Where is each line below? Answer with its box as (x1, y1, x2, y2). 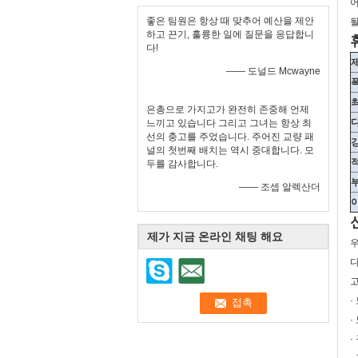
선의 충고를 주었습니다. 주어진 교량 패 (146, 131, 314, 142)
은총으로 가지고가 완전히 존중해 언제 (146, 104, 309, 115)
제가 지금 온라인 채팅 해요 (147, 230, 283, 243)
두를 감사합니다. (146, 158, 218, 169)
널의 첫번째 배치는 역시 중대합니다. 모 (146, 145, 314, 156)
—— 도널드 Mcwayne (226, 66, 320, 77)
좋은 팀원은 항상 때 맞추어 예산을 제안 (146, 15, 314, 26)
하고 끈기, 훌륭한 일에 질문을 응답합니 (146, 29, 314, 40)
